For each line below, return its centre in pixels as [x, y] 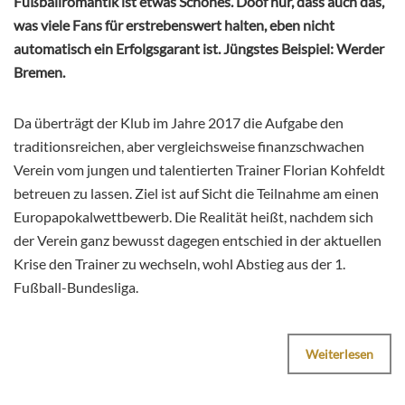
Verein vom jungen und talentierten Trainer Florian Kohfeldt [199, 169]
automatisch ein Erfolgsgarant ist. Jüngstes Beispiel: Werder [199, 48]
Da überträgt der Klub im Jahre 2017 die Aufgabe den [179, 122]
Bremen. [39, 71]
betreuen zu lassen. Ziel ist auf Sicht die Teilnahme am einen [196, 193]
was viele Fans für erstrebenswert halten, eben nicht [174, 24]
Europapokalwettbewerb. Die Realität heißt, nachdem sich [193, 216]
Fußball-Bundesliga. [76, 287]
